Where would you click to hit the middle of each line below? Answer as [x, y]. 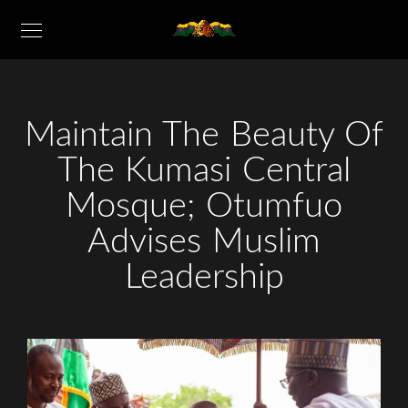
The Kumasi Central [204, 170]
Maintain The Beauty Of [204, 135]
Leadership [204, 277]
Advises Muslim [204, 241]
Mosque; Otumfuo [204, 206]
